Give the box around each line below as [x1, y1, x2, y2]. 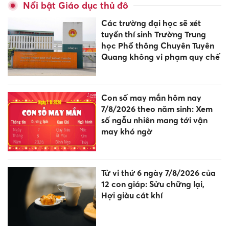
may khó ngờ [101, 126, 152, 137]
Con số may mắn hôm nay [101, 93, 201, 103]
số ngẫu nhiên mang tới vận [101, 115, 208, 126]
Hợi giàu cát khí [101, 190, 163, 200]
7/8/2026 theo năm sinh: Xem [101, 104, 213, 114]
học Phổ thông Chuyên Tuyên [101, 40, 214, 51]
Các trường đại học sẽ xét [101, 18, 201, 29]
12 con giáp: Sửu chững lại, [101, 178, 204, 189]
